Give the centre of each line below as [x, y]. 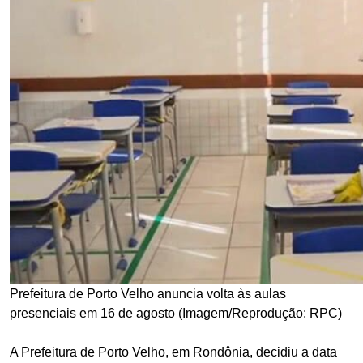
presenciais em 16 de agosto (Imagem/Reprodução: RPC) [176, 313]
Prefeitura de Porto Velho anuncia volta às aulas [148, 294]
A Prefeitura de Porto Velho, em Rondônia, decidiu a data [173, 352]
